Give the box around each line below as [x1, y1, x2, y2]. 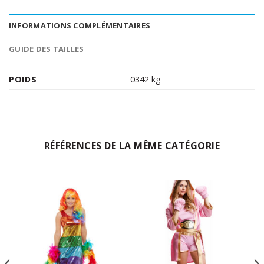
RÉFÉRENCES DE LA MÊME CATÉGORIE [44, 139, 220, 153]
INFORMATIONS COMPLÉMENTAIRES [9, 20, 151, 31]
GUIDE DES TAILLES [9, 44, 84, 55]
